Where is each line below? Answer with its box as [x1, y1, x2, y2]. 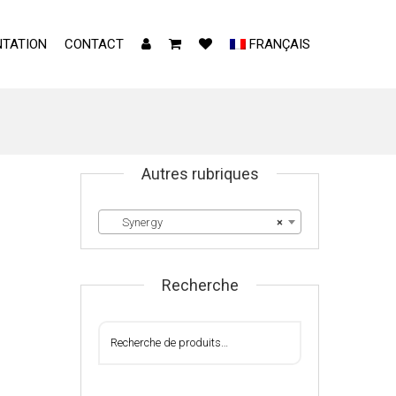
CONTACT [64, 36, 124, 52]
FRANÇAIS [249, 36, 310, 52]
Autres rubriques [141, 164, 259, 183]
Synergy [106, 216, 163, 229]
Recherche [161, 276, 239, 294]
